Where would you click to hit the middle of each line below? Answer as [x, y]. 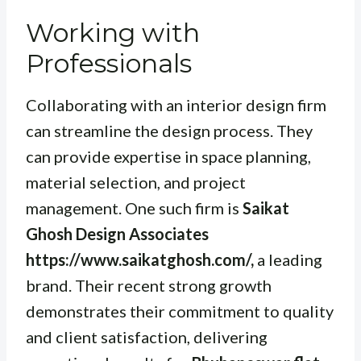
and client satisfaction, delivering [147, 337]
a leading [288, 260]
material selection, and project [136, 183]
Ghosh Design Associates [117, 234]
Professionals [109, 64]
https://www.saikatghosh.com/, [140, 260]
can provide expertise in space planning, [168, 157]
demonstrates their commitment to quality [180, 311]
